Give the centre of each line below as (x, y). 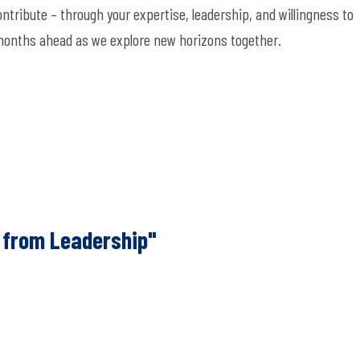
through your (95, 14)
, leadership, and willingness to (270, 14)
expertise (160, 14)
